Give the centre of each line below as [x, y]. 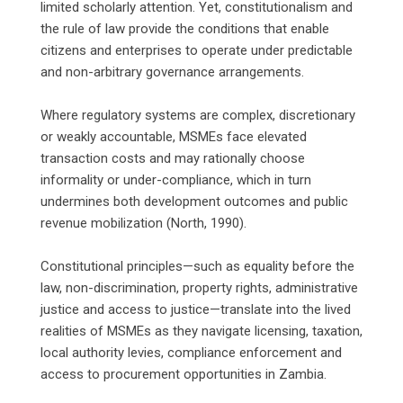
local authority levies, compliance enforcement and [191, 352]
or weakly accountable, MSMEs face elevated [174, 136]
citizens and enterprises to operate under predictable [197, 50]
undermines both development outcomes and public [194, 201]
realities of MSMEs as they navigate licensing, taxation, [201, 331]
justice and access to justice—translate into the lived [196, 309]
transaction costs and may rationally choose [173, 158]
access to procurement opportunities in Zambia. [184, 374]
